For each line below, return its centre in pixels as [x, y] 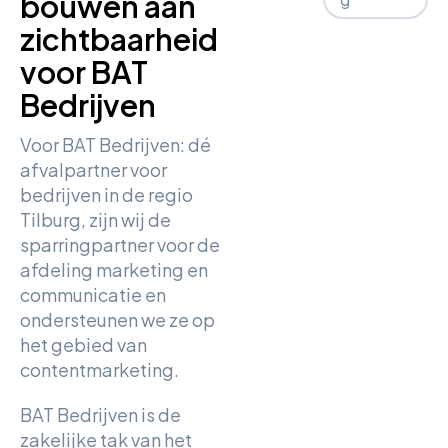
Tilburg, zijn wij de [95, 219]
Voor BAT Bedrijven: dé [115, 144]
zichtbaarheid [119, 39]
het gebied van [83, 344]
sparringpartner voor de [120, 244]
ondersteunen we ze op [117, 319]
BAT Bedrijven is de [100, 414]
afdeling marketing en [114, 269]
